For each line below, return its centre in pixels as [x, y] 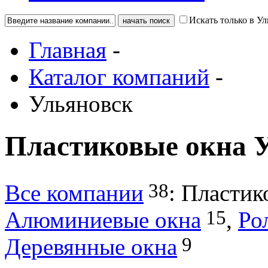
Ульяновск [81, 104]
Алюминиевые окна [103, 220]
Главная [68, 50]
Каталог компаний [119, 77]
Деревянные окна [91, 246]
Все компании [74, 193]
